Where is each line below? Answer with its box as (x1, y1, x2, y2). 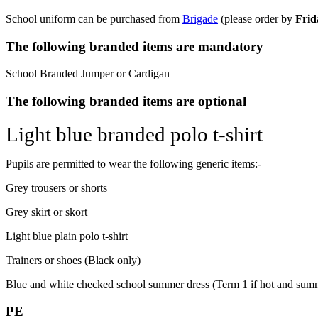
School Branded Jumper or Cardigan (6, 67, 170, 80)
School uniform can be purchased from (6, 12, 182, 25)
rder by (261, 12, 295, 25)
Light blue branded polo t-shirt (6, 122, 263, 146)
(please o (218, 12, 261, 25)
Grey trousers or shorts (6, 181, 107, 194)
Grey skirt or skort (6, 205, 87, 218)
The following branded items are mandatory (6, 38, 263, 54)
